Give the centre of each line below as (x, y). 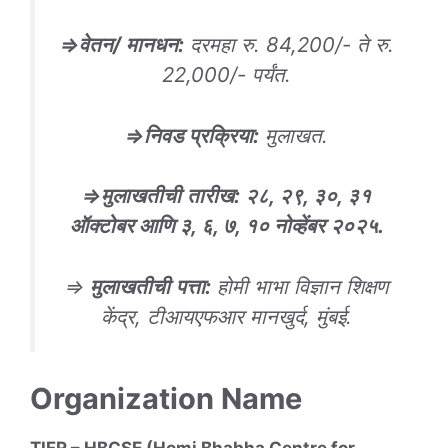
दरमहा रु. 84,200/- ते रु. (288, 45)
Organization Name (166, 399)
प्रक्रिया (221, 135)
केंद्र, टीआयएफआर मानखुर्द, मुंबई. (226, 316)
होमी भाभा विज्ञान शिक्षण (299, 286)
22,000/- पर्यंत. (226, 75)
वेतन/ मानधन (128, 45)
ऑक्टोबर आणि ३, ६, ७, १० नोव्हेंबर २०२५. (226, 226)
